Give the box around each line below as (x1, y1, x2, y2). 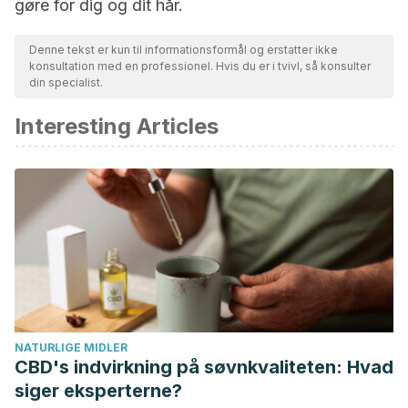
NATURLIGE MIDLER (15, 341, 127, 354)
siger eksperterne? (15, 380, 182, 402)
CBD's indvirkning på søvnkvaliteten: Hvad (15, 356, 393, 378)
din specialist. (29, 76, 103, 89)
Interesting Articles (15, 113, 219, 139)
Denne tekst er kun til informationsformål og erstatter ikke (29, 43, 338, 56)
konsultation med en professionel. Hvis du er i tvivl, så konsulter (29, 59, 371, 73)
